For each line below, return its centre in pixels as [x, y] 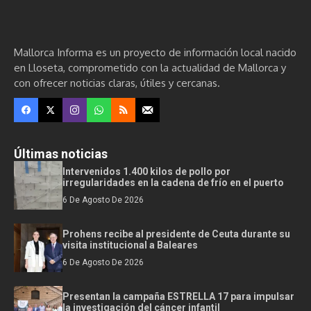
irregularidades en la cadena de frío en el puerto [173, 183]
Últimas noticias [61, 154]
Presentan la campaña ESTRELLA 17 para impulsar [178, 296]
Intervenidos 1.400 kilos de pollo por [146, 171]
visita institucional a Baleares [130, 245]
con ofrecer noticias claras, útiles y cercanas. [117, 83]
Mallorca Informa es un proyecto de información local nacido [155, 52]
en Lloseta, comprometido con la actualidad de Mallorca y [150, 68]
